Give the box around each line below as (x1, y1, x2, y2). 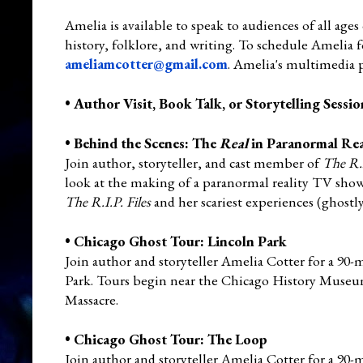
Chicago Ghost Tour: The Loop (74, 329, 267, 348)
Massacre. (65, 289, 118, 309)
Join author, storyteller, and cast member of (65, 152, 322, 172)
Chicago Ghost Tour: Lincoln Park (74, 231, 287, 250)
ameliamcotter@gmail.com (65, 53, 228, 73)
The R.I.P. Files (65, 191, 151, 211)
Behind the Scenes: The (74, 133, 220, 152)
